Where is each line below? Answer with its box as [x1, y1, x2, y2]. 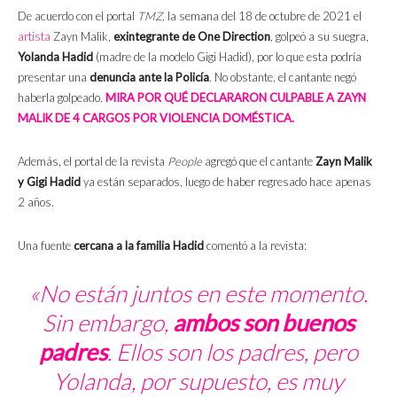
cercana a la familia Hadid [74, 238, 206, 253]
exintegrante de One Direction [113, 29, 270, 44]
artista [18, 29, 51, 44]
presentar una [18, 70, 90, 85]
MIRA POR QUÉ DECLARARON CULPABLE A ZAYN [105, 90, 366, 105]
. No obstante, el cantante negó [209, 70, 356, 85]
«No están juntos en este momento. [29, 279, 368, 308]
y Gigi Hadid [18, 175, 81, 190]
